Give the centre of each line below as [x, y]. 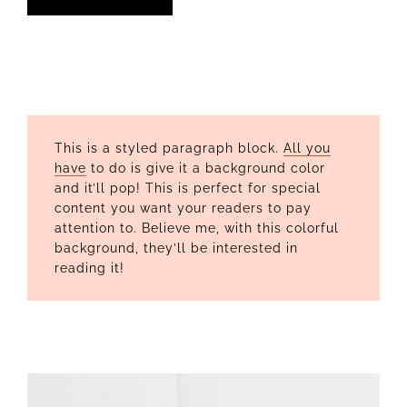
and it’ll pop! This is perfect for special [188, 189]
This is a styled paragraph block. [169, 149]
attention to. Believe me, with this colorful [197, 228]
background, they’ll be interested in [176, 248]
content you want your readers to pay [183, 208]
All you [307, 149]
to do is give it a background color [206, 169]
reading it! [89, 268]
